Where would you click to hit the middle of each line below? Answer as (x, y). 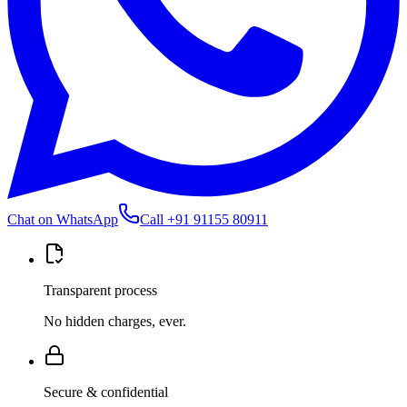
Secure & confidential (106, 392)
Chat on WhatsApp (63, 219)
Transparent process (100, 290)
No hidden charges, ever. (115, 321)
